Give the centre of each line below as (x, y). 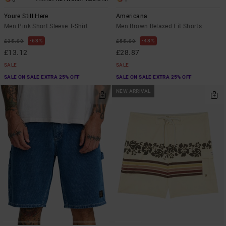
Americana (132, 16)
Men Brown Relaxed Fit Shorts (159, 26)
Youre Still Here (26, 16)
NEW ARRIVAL (133, 91)
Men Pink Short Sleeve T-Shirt (46, 26)
